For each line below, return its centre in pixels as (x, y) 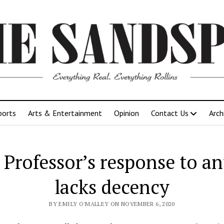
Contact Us (170, 113)
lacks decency (112, 187)
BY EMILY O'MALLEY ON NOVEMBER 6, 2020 (112, 203)
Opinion (126, 113)
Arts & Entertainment (65, 113)
